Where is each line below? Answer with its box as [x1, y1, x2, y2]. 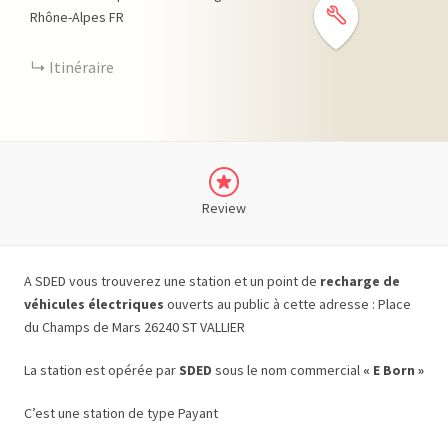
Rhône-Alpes [30, 8, 106, 26]
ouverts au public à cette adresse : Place [164, 295, 411, 313]
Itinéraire [49, 57, 114, 77]
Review [202, 199, 246, 217]
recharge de [320, 272, 400, 290]
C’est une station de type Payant [24, 404, 218, 422]
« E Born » [363, 361, 424, 379]
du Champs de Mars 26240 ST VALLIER [24, 318, 245, 336]
